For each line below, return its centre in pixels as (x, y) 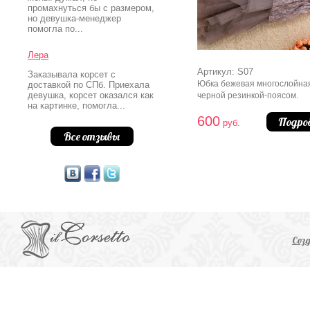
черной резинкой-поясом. (248, 95)
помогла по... (55, 29)
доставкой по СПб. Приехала (89, 85)
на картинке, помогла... (76, 106)
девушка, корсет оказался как (91, 95)
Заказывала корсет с (72, 74)
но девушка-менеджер (74, 18)
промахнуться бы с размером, (91, 8)
